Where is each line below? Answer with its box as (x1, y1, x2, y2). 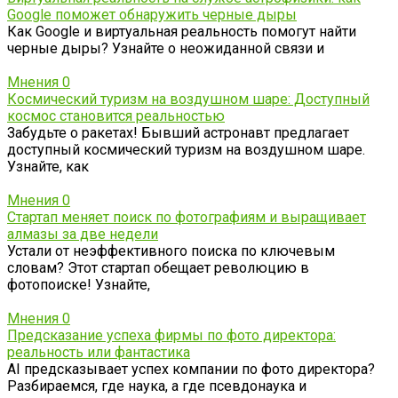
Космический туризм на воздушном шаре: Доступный (7, 91, 370, 108)
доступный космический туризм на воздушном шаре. (7, 141, 365, 159)
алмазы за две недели (7, 226, 158, 243)
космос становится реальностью (7, 107, 225, 125)
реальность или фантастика (7, 344, 190, 362)
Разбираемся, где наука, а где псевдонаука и (7, 378, 306, 395)
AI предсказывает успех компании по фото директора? (7, 361, 375, 378)
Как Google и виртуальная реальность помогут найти (7, 23, 356, 41)
